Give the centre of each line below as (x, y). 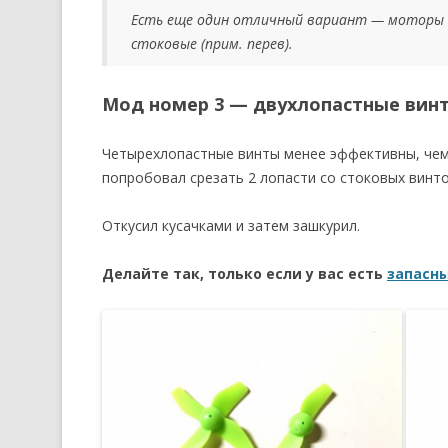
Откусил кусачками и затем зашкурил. (231, 225)
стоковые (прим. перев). (212, 43)
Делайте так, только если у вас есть (244, 273)
